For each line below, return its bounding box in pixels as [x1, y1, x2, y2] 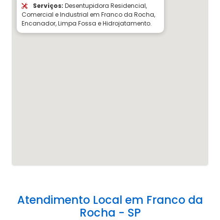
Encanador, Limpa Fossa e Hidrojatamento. [22, 19, 152, 28]
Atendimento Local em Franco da [17, 192, 203, 208]
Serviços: [31, 1, 63, 10]
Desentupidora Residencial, [63, 1, 147, 10]
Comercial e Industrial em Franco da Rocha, [22, 10, 155, 19]
